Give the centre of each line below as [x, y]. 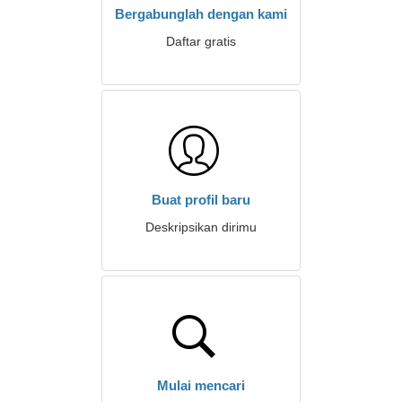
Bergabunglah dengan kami [201, 14]
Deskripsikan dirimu [201, 227]
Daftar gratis [201, 41]
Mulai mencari [201, 385]
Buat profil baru [201, 200]
